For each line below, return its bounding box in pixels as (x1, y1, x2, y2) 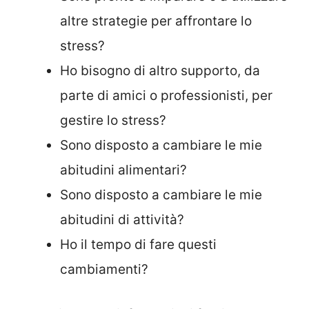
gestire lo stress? (60, 112, 166, 129)
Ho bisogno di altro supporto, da (60, 63, 260, 79)
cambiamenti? (60, 261, 148, 278)
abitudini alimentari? (60, 162, 187, 179)
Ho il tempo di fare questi (60, 237, 217, 253)
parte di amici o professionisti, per (60, 88, 272, 104)
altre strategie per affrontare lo (60, 13, 252, 30)
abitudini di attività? (60, 212, 184, 228)
